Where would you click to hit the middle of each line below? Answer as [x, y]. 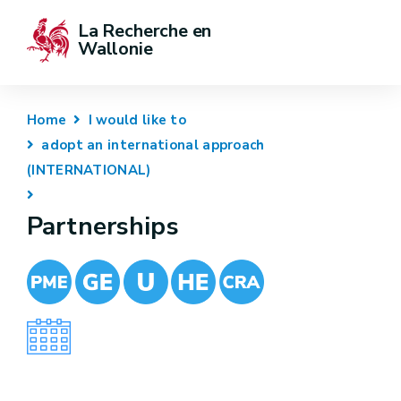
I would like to [137, 120]
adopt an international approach [153, 145]
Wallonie [115, 49]
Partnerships [103, 226]
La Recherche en [147, 31]
